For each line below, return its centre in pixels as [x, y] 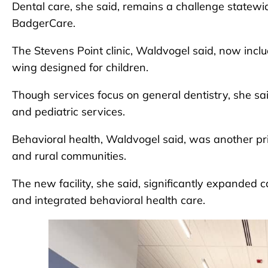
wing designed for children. [80, 68]
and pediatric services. [68, 112]
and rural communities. [69, 156]
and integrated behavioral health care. [109, 200]
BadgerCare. [44, 23]
